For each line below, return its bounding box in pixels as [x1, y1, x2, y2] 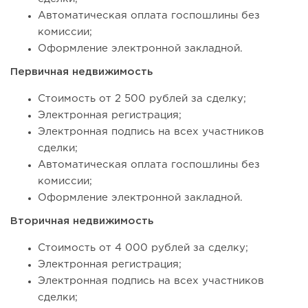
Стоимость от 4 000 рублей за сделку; [38, 243, 248, 253]
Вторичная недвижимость [10, 217, 153, 226]
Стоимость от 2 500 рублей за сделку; [38, 94, 246, 104]
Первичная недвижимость [10, 67, 153, 77]
